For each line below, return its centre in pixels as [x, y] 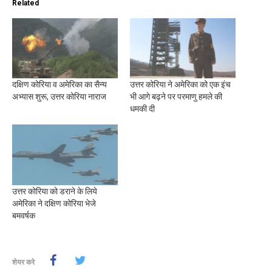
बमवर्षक [24, 215]
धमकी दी [142, 109]
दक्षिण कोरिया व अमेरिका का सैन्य [59, 85]
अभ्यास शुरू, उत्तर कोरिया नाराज [59, 97]
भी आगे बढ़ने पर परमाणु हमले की [176, 97]
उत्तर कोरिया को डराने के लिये [55, 191]
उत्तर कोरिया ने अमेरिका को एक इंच [180, 85]
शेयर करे [23, 262]
